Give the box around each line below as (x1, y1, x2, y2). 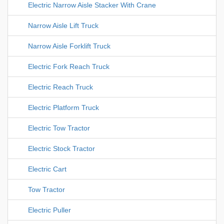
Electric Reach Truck (28, 83, 93, 91)
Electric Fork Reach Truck (28, 62, 109, 71)
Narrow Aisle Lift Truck (28, 21, 98, 30)
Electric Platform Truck (28, 103, 99, 112)
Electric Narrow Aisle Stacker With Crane (28, 1, 156, 9)
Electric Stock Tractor (28, 144, 95, 153)
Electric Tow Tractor (28, 124, 90, 132)
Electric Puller (28, 206, 71, 214)
